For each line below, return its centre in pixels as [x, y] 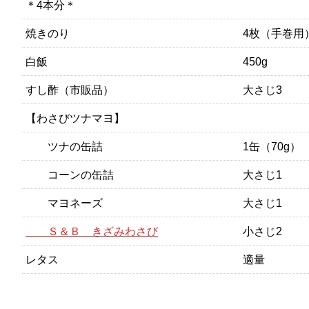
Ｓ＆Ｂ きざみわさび [92, 231]
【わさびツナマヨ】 [75, 118]
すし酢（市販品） [70, 90]
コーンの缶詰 [70, 175]
